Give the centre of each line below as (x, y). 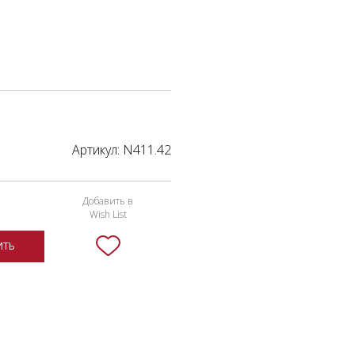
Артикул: (97, 150)
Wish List (108, 214)
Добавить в (108, 200)
